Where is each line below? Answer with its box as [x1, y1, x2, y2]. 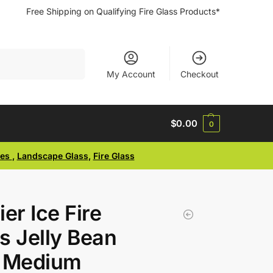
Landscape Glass [16, 151, 88, 161]
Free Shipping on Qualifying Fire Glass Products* [26, 6, 220, 16]
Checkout [180, 69, 219, 79]
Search [55, 49, 81, 59]
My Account [107, 69, 156, 79]
